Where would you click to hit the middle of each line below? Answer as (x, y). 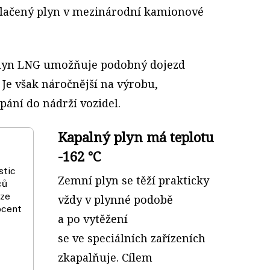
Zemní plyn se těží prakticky (133, 180)
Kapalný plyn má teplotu (136, 137)
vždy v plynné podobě (115, 199)
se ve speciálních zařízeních (132, 238)
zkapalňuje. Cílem (105, 257)
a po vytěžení (93, 218)
